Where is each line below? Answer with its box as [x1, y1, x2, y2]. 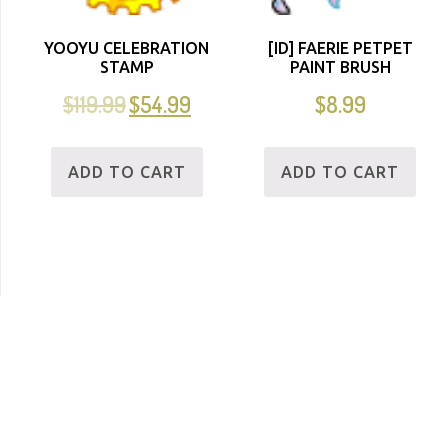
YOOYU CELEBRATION [44, 39, 210, 58]
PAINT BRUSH [289, 58, 391, 77]
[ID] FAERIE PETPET [267, 39, 413, 58]
